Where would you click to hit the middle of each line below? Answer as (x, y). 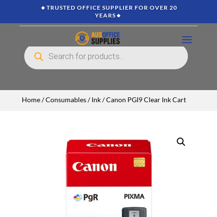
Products (34, 45)
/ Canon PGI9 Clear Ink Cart (143, 100)
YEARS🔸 (108, 15)
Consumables (66, 100)
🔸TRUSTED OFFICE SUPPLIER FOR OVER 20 (108, 8)
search (31, 51)
